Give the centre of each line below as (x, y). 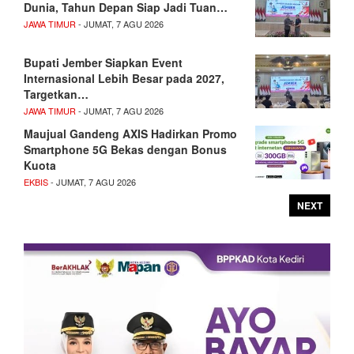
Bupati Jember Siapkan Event (103, 62)
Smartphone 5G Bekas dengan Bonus (125, 149)
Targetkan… (56, 94)
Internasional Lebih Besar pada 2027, (124, 78)
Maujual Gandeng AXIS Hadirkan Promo (130, 133)
